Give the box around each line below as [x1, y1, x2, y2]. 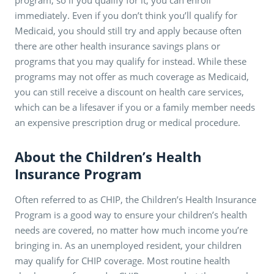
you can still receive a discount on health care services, [15, 85, 244, 98]
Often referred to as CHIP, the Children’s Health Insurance [15, 193, 256, 206]
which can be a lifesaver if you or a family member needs [15, 100, 255, 113]
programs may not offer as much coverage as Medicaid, [15, 70, 249, 83]
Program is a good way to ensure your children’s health [15, 208, 247, 221]
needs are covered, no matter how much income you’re [15, 223, 248, 236]
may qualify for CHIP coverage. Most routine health [15, 254, 230, 267]
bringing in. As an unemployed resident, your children [15, 239, 242, 251]
